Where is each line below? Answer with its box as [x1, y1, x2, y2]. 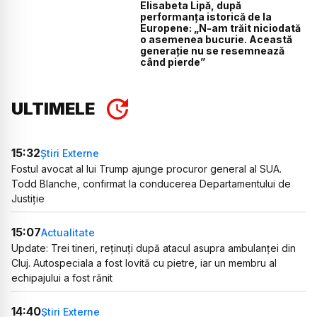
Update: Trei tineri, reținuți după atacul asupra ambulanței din [11, 242, 296, 255]
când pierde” [140, 56, 206, 69]
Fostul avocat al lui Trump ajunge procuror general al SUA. [11, 163, 282, 175]
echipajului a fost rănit [11, 272, 113, 284]
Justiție [11, 192, 45, 205]
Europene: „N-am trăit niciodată [140, 22, 301, 35]
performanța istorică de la [140, 11, 272, 23]
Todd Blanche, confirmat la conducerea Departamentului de [11, 178, 291, 190]
